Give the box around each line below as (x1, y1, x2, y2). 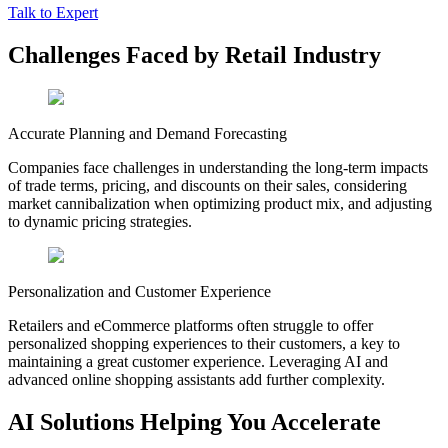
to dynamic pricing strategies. (8, 212, 192, 230)
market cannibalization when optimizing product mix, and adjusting (8, 194, 432, 212)
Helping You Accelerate (134, 408, 381, 435)
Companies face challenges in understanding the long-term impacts (8, 158, 428, 176)
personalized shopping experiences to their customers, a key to (8, 334, 400, 352)
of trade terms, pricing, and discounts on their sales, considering (8, 176, 407, 194)
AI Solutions (8, 408, 134, 435)
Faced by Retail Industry (120, 41, 381, 68)
